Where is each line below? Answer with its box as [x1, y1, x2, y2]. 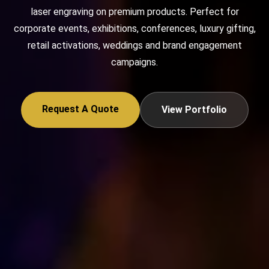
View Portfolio [161, 104, 227, 115]
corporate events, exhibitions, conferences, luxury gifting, [13, 23, 256, 34]
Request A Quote [41, 103, 119, 115]
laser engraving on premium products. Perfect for [30, 6, 239, 17]
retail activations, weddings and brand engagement [27, 40, 242, 51]
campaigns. [111, 56, 158, 68]
